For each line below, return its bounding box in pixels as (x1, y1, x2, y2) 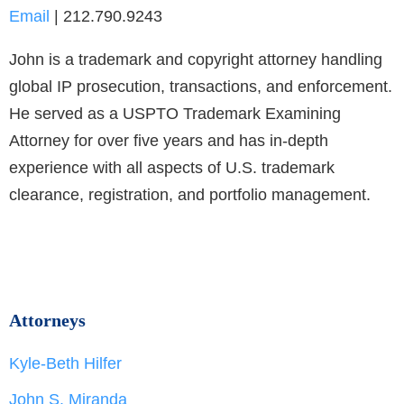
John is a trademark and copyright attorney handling (9, 50, 382, 69)
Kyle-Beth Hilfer (9, 354, 122, 373)
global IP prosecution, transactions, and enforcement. (9, 78, 392, 96)
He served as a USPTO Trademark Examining (9, 105, 341, 124)
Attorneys (9, 310, 86, 331)
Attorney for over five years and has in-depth (9, 132, 328, 151)
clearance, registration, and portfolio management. (9, 186, 375, 205)
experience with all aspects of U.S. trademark (9, 159, 335, 178)
